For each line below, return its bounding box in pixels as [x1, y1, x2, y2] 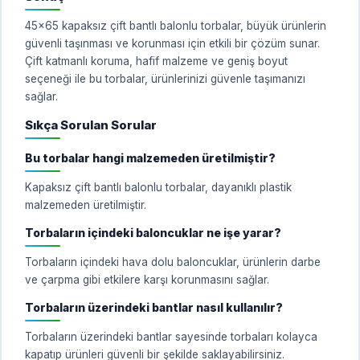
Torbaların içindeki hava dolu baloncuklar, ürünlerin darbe [25, 255, 321, 268]
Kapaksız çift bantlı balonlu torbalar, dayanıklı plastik [25, 180, 292, 194]
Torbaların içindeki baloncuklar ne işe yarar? [25, 225, 281, 239]
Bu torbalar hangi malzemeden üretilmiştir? [25, 150, 276, 165]
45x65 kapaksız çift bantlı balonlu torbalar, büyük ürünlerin [25, 18, 326, 32]
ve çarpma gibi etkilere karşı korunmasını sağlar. [25, 272, 269, 286]
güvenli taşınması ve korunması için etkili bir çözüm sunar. [25, 36, 320, 50]
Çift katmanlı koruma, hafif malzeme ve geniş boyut [25, 54, 288, 67]
